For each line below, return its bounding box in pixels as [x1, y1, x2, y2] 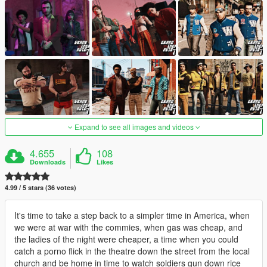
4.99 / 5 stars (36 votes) [5, 183, 76, 193]
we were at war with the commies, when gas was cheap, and [14, 221, 243, 234]
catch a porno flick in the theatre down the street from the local [14, 245, 250, 257]
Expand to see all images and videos [72, 122, 195, 132]
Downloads [30, 157, 66, 167]
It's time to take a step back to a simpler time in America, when [14, 209, 250, 222]
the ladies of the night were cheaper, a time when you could [14, 233, 238, 246]
